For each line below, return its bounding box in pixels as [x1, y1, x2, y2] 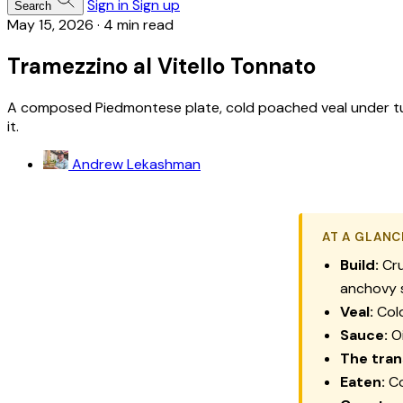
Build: [340, 255, 379, 274]
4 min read [103, 15, 174, 34]
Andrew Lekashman [72, 154, 201, 174]
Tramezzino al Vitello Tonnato [7, 51, 316, 80]
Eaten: [340, 372, 385, 391]
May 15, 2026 [7, 15, 94, 34]
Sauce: [340, 325, 388, 345]
